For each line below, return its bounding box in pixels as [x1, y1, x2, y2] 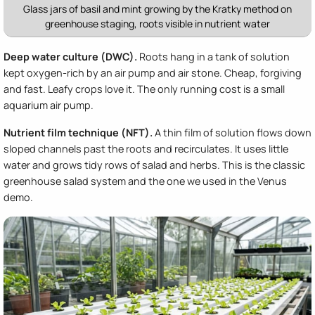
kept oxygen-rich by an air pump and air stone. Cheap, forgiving [4, 65, 302, 79]
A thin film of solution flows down [153, 125, 311, 139]
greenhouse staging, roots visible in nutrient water [45, 16, 270, 30]
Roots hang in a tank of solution [137, 49, 290, 63]
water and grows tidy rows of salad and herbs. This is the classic [4, 157, 305, 172]
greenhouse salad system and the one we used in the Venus [4, 174, 287, 188]
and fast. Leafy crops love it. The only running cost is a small [4, 82, 285, 96]
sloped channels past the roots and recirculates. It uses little [4, 141, 288, 155]
